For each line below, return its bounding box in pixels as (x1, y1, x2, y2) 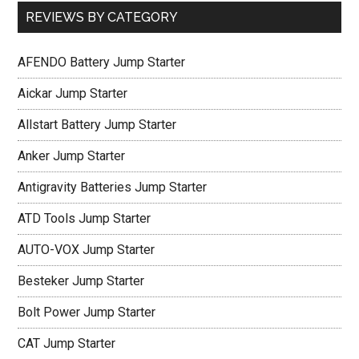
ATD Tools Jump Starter (18, 211, 151, 226)
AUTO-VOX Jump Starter (18, 242, 155, 257)
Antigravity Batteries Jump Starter (18, 179, 208, 195)
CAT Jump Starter (18, 336, 116, 351)
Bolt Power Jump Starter (18, 305, 156, 320)
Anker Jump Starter (18, 148, 126, 163)
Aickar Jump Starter (18, 86, 128, 101)
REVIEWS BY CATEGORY (26, 10, 179, 25)
